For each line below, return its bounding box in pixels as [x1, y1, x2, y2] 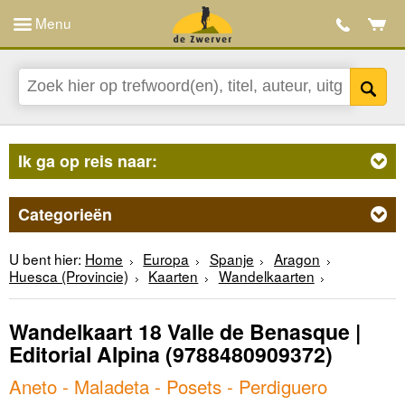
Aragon [274, 248, 321, 268]
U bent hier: [9, 248, 81, 268]
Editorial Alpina [9, 339, 160, 370]
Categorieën [18, 202, 112, 226]
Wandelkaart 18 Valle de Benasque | [9, 316, 361, 347]
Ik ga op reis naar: [18, 148, 157, 173]
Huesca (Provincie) [9, 265, 128, 286]
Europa [143, 248, 190, 268]
